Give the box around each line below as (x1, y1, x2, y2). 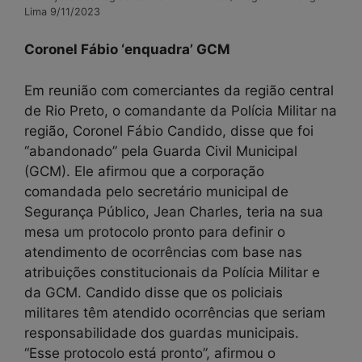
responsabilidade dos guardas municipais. (24, 324, 299, 341)
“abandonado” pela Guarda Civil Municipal (24, 142, 297, 159)
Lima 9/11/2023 (24, 5, 100, 18)
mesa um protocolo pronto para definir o (24, 223, 285, 240)
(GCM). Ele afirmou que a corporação (24, 162, 264, 179)
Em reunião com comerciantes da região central (24, 82, 334, 99)
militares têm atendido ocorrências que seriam (24, 304, 326, 321)
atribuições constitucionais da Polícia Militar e (24, 263, 320, 280)
